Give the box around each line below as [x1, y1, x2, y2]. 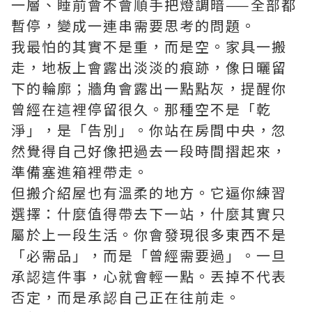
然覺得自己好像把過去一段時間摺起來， [11, 141, 287, 162]
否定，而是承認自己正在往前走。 [11, 287, 241, 308]
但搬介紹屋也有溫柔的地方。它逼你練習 [11, 182, 287, 203]
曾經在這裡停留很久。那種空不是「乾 [11, 99, 272, 120]
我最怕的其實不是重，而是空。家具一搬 [11, 36, 287, 57]
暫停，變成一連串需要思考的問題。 [11, 15, 256, 36]
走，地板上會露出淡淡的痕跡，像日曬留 [11, 57, 287, 78]
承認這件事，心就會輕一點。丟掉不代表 [11, 266, 287, 287]
